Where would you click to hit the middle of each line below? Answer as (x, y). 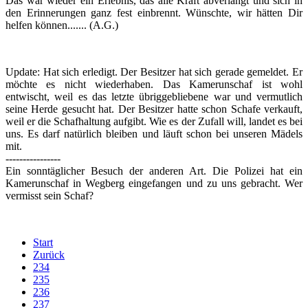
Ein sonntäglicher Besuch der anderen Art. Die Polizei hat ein (154, 171)
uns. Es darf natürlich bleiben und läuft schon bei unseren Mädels (154, 134)
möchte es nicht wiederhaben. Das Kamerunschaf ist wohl (154, 84)
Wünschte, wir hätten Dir (244, 13)
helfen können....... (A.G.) (62, 25)
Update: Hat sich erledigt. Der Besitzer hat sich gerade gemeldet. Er (154, 72)
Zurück (49, 255)
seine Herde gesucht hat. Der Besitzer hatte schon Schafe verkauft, (154, 109)
